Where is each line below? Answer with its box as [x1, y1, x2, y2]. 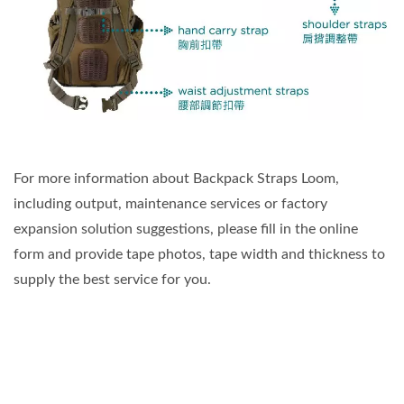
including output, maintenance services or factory [14, 196, 327, 211]
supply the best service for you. [14, 271, 211, 287]
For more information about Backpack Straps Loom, [14, 170, 339, 186]
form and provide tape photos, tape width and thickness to [14, 246, 385, 262]
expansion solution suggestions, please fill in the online [14, 221, 358, 236]
